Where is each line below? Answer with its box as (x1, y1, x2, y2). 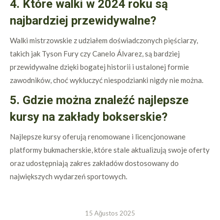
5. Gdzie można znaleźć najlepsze (10, 93, 189, 107)
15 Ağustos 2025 (85, 209, 135, 217)
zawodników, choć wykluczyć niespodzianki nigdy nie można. (10, 76, 203, 84)
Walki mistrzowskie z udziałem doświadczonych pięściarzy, (10, 36, 198, 45)
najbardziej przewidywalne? (10, 14, 156, 27)
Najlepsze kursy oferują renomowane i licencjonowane (10, 132, 186, 141)
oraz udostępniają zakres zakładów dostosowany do (10, 159, 179, 167)
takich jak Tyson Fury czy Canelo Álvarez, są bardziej (10, 49, 180, 58)
